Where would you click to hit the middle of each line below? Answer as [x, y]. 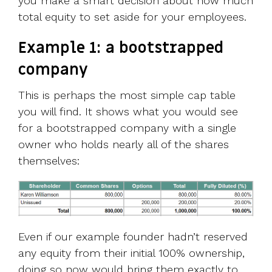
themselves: [49, 161]
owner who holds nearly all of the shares [124, 144]
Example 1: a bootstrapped [121, 48]
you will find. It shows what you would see [128, 112]
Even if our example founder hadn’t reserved [133, 236]
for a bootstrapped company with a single [127, 128]
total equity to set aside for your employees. [132, 17]
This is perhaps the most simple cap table [127, 95]
